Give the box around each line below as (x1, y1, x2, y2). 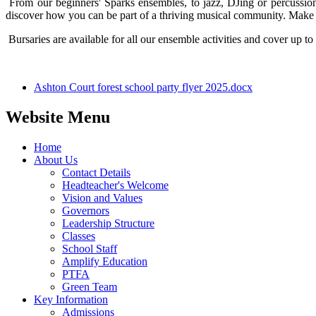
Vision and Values (62, 191, 142, 204)
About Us (34, 153, 78, 166)
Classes (62, 229, 95, 242)
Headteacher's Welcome (62, 178, 169, 191)
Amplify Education (62, 255, 147, 267)
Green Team (62, 280, 117, 293)
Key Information (34, 293, 108, 305)
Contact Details (62, 166, 130, 178)
